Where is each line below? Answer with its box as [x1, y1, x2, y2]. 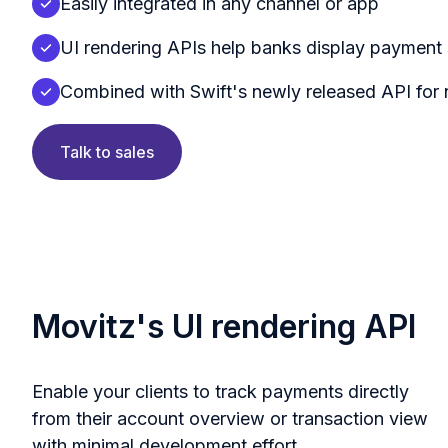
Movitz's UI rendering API [32, 306, 416, 346]
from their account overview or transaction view [32, 407, 428, 429]
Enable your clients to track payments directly [32, 380, 409, 402]
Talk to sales [60, 141, 154, 162]
